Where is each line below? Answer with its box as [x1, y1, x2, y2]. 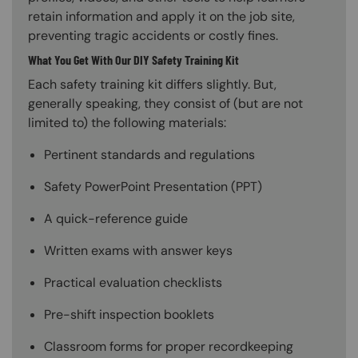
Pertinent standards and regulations [44, 146, 255, 164]
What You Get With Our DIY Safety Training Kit [28, 52, 239, 68]
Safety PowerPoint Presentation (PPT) [44, 178, 262, 196]
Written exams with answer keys [44, 242, 233, 260]
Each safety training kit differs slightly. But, [28, 76, 276, 93]
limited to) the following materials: [28, 114, 226, 132]
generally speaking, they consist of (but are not [28, 95, 303, 113]
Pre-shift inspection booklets [44, 306, 214, 324]
